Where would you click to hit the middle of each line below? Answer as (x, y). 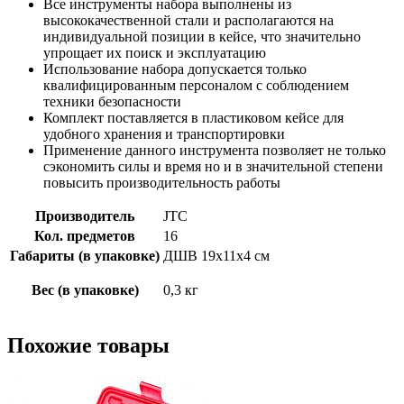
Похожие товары (88, 346)
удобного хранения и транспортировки (164, 134)
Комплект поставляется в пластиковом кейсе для (193, 118)
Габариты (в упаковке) (85, 256)
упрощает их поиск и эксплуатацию (155, 53)
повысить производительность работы (162, 183)
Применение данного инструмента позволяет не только (215, 151)
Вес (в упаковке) (85, 290)
